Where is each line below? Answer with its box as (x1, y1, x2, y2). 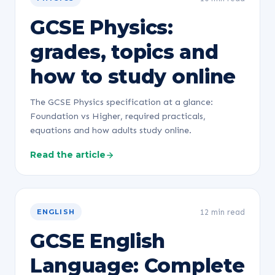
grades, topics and (30, 40, 219, 64)
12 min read (200, 207, 245, 217)
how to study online (30, 64, 236, 88)
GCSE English (30, 229, 166, 253)
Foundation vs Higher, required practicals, (30, 110, 206, 122)
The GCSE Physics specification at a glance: (30, 96, 213, 107)
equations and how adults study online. (30, 125, 192, 136)
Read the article (30, 149, 106, 160)
